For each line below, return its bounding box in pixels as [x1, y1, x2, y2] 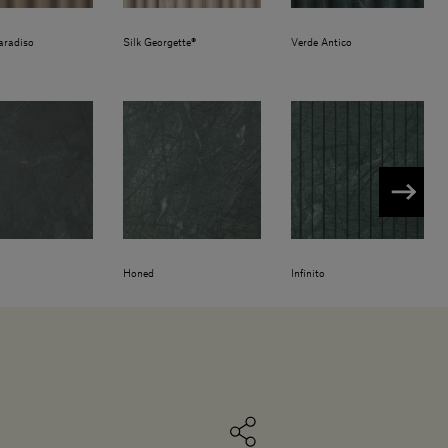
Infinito [291, 269, 326, 280]
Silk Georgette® [122, 38, 196, 49]
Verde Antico [291, 38, 353, 49]
